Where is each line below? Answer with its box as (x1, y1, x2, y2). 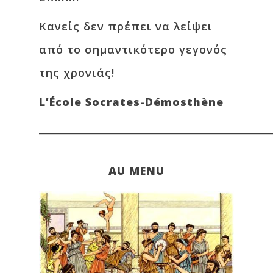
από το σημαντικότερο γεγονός (39, 42, 227, 57)
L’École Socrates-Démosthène (39, 94, 224, 110)
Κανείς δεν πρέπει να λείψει (39, 19, 213, 34)
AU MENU (108, 163, 165, 179)
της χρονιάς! (39, 65, 115, 80)
